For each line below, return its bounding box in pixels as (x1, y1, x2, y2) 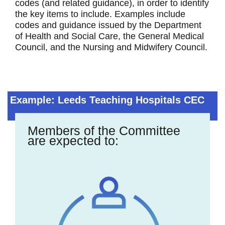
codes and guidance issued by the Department (15, 20, 201, 30)
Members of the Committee (28, 124, 180, 138)
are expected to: (28, 134, 119, 148)
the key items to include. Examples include (15, 9, 185, 19)
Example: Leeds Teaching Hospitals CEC (10, 94, 204, 106)
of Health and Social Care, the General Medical (15, 31, 204, 41)
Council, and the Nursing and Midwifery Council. (15, 42, 207, 52)
